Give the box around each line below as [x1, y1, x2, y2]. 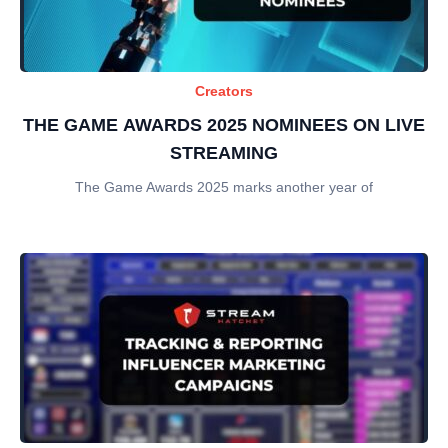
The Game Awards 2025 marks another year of [75, 178, 373, 195]
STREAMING [170, 142, 278, 163]
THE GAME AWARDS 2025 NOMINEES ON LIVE [23, 114, 425, 135]
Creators [195, 82, 253, 99]
